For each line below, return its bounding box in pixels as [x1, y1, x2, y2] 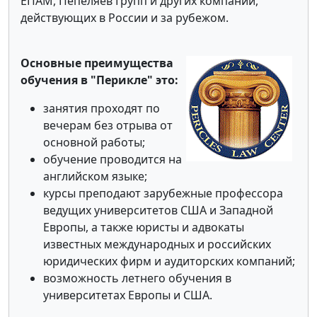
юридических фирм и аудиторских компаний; [43, 253, 295, 269]
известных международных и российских [43, 236, 271, 252]
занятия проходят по [43, 100, 160, 116]
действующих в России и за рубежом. [21, 9, 229, 25]
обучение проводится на [43, 151, 182, 167]
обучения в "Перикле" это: [21, 71, 178, 88]
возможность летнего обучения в [43, 270, 231, 286]
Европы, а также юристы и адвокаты [43, 219, 244, 235]
